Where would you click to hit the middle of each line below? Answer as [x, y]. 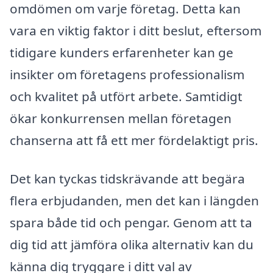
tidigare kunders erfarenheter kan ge [122, 52]
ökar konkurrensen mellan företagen [121, 118]
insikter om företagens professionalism [127, 74]
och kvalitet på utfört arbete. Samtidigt [126, 96]
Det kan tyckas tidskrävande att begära [127, 179]
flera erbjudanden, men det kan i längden [134, 201]
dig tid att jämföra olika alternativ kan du [132, 245]
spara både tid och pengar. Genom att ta [131, 223]
